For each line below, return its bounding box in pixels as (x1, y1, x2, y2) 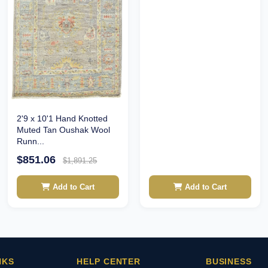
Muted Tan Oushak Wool (17, 125, 111, 135)
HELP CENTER (77, 257, 141, 267)
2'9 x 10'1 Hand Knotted (17, 114, 108, 124)
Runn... (17, 136, 45, 147)
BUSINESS (206, 257, 252, 267)
